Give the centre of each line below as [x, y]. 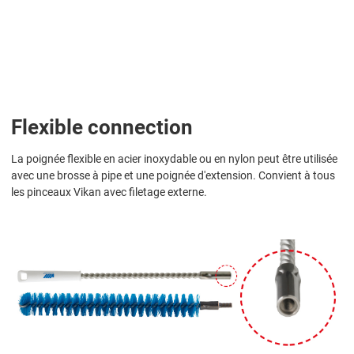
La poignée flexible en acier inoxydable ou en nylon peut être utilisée [174, 159]
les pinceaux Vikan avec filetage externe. [109, 192]
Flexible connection [102, 128]
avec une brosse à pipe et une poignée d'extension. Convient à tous [173, 176]
